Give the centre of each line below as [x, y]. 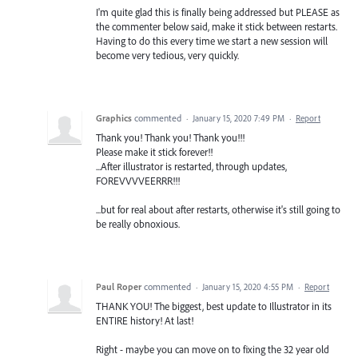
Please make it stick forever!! [154, 151]
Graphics [114, 117]
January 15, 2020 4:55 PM [248, 286]
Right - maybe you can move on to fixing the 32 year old [213, 349]
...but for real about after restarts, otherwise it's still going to [218, 209]
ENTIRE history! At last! [145, 320]
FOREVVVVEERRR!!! [138, 180]
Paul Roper [119, 286]
